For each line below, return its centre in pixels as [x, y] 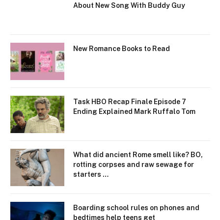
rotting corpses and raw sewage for [134, 165]
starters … [91, 175]
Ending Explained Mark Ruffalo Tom [134, 112]
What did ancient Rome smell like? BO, [138, 155]
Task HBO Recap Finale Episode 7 [130, 102]
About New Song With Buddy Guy [129, 6]
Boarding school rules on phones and [136, 208]
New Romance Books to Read [122, 49]
